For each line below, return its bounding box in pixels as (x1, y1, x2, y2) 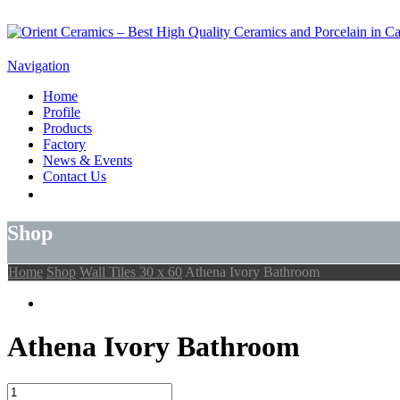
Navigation (7, 58, 70, 73)
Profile (43, 104, 80, 120)
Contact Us (43, 169, 106, 184)
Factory (43, 137, 86, 152)
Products (43, 121, 92, 136)
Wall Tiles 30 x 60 (79, 263, 182, 279)
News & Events (43, 153, 132, 168)
